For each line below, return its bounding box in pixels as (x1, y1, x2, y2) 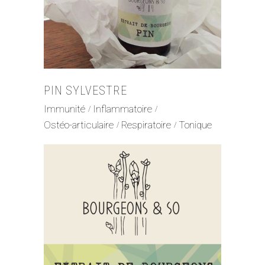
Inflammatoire (93, 102, 152, 115)
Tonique (179, 119, 212, 131)
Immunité (44, 102, 85, 115)
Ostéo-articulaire (44, 119, 114, 131)
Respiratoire (121, 119, 171, 131)
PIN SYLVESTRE (44, 83, 127, 98)
